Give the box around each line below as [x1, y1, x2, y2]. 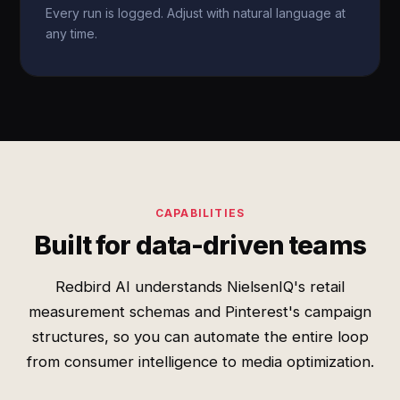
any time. [46, 26, 98, 41]
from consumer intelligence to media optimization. [26, 353, 374, 371]
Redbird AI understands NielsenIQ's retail [55, 278, 345, 296]
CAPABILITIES [154, 206, 246, 220]
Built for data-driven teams [34, 229, 366, 261]
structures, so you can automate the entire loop [31, 328, 369, 346]
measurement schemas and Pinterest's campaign [29, 303, 371, 321]
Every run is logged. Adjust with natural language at [46, 5, 346, 21]
